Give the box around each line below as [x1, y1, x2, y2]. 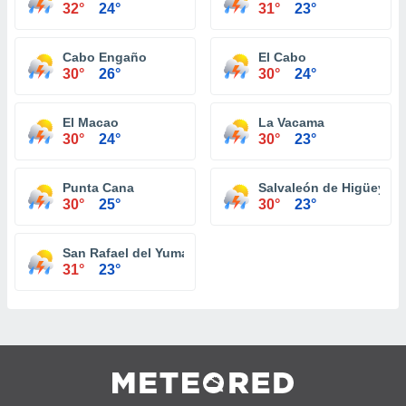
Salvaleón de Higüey [258, 180, 385, 195]
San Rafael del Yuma [63, 246, 188, 260]
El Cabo [258, 50, 306, 64]
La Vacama [258, 115, 324, 130]
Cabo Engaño [63, 50, 147, 64]
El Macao [63, 115, 119, 130]
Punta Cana [63, 180, 134, 195]
